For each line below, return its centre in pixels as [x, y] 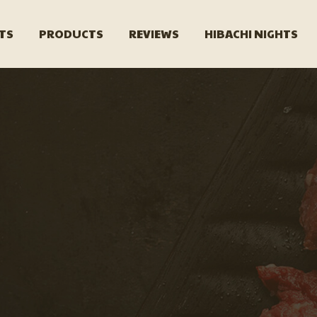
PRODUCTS [71, 34]
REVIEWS [154, 34]
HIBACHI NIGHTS [252, 34]
